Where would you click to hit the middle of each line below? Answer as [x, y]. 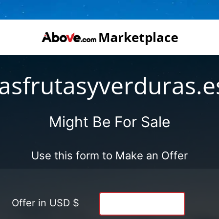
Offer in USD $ [45, 203]
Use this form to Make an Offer [109, 155]
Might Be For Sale [109, 121]
